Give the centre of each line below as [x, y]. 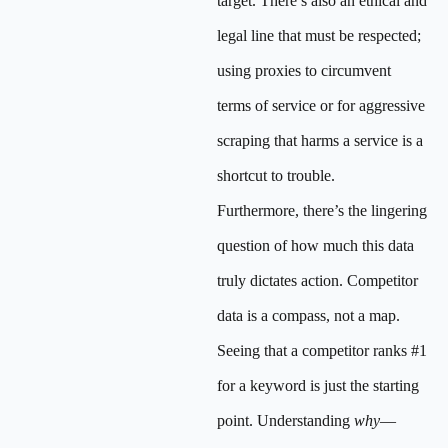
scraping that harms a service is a [320, 140]
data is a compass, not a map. [308, 315]
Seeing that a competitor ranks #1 [322, 350]
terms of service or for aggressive [321, 105]
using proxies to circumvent [304, 70]
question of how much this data [315, 245]
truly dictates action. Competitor [317, 280]
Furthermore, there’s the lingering [322, 210]
